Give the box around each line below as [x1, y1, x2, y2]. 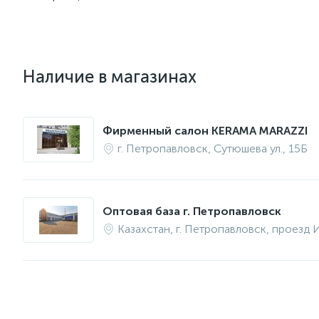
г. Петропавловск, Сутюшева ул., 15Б [117, 142, 308, 155]
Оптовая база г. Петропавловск [103, 204, 281, 218]
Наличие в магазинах [23, 66, 197, 87]
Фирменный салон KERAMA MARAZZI [103, 124, 308, 137]
